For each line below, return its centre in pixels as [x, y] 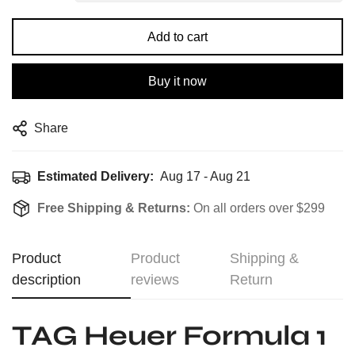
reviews [155, 280]
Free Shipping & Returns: [115, 208]
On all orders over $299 [259, 208]
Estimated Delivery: [95, 176]
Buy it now [177, 81]
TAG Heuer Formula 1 [170, 336]
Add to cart [177, 37]
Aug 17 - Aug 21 [205, 176]
